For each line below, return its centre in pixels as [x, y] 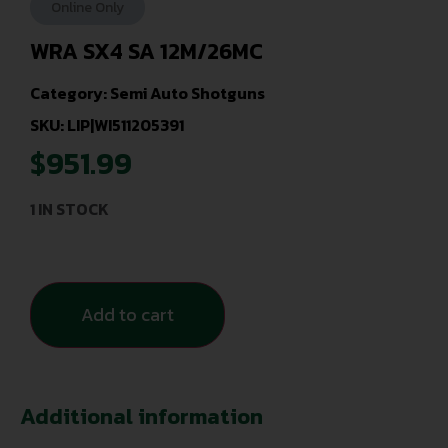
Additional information [141, 417]
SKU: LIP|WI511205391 [107, 125]
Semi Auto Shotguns [187, 93]
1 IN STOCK [69, 208]
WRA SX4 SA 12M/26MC [146, 51]
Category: [70, 93]
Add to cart [127, 315]
